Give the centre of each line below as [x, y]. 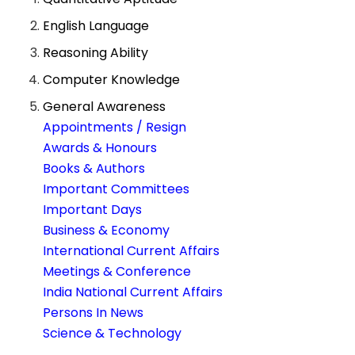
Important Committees [116, 189]
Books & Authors [94, 169]
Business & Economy [107, 231]
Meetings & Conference [117, 272]
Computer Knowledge [112, 80]
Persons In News [94, 313]
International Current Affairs [132, 251]
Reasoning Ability [96, 53]
